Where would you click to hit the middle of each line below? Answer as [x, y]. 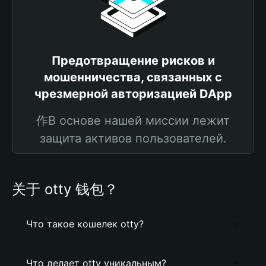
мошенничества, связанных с [133, 77]
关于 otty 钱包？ [65, 189]
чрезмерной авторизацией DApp [133, 94]
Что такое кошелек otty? [85, 224]
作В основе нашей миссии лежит [133, 121]
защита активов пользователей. [133, 138]
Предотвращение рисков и [133, 61]
